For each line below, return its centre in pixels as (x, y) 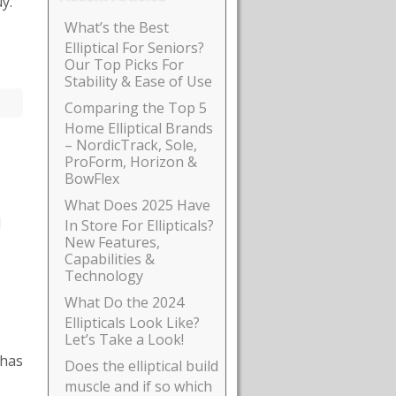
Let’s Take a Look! (124, 339)
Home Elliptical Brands (139, 127)
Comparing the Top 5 (136, 108)
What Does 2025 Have (137, 206)
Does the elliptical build (141, 366)
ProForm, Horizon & (131, 161)
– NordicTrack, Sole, (131, 144)
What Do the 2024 (124, 303)
